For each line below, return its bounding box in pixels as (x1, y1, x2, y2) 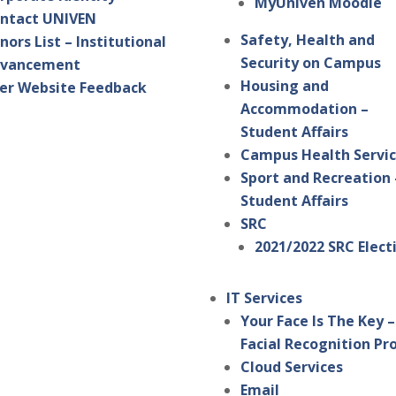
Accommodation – (240, 99, 369, 119)
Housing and (240, 76, 330, 96)
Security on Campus (240, 53, 382, 73)
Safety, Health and (240, 30, 376, 50)
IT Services (226, 288, 303, 308)
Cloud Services (240, 357, 344, 377)
